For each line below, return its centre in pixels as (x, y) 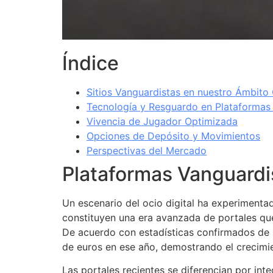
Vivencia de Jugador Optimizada (162, 122)
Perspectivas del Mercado (147, 151)
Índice (90, 63)
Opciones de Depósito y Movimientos (173, 136)
